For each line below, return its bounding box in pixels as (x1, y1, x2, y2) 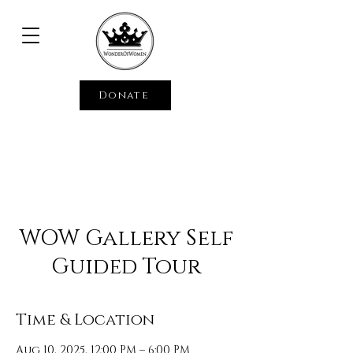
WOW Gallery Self (18, 224, 234, 253)
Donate (98, 88, 149, 102)
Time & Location (16, 310, 154, 330)
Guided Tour (51, 252, 201, 281)
